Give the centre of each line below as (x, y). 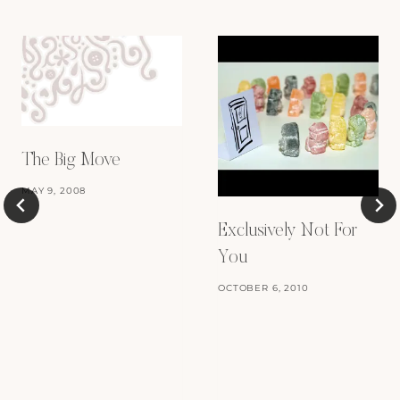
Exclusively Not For (287, 231)
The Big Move (71, 160)
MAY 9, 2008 (54, 190)
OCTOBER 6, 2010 (263, 287)
